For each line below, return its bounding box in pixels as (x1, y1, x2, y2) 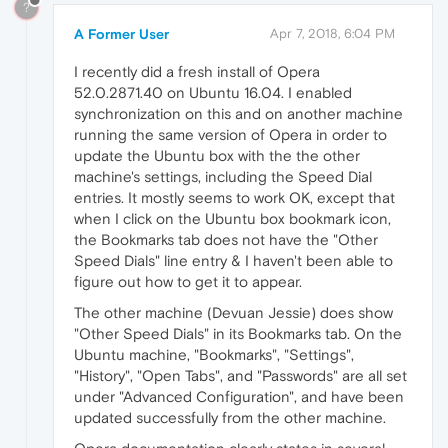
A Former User (74, 25, 169, 42)
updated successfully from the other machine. (74, 408, 386, 426)
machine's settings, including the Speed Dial (74, 167, 372, 185)
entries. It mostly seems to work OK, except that (74, 188, 395, 206)
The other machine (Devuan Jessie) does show (74, 303, 393, 321)
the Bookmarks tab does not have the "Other (74, 230, 378, 248)
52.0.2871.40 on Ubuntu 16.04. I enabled (74, 83, 352, 101)
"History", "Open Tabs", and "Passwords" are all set (74, 366, 407, 384)
